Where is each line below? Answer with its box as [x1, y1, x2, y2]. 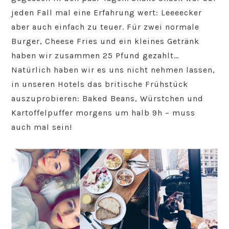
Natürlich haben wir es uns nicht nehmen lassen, [11, 65, 216, 75]
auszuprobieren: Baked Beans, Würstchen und [11, 94, 204, 104]
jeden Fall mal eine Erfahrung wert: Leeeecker [11, 8, 202, 18]
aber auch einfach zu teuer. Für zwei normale [11, 22, 200, 32]
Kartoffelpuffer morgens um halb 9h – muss [11, 108, 196, 118]
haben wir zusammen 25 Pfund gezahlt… [11, 51, 179, 61]
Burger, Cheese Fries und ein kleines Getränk [11, 36, 200, 47]
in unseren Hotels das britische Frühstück [11, 79, 189, 89]
